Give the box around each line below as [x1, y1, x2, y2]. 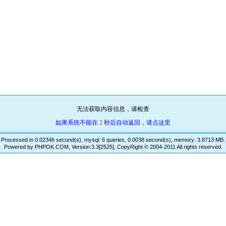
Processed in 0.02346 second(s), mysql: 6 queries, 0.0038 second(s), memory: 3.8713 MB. [1, 137, 225, 143]
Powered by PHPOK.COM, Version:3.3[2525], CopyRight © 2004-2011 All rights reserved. [4, 144, 222, 150]
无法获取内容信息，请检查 [77, 105, 149, 113]
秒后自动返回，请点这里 [102, 119, 171, 127]
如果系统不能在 [55, 119, 99, 127]
